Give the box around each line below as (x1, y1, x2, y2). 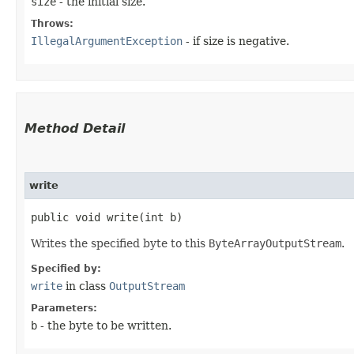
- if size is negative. (183, 34, 289, 47)
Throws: (31, 17, 73, 29)
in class (62, 279, 109, 292)
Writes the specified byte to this (31, 236, 209, 250)
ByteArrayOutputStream (209, 236, 341, 250)
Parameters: (31, 302, 97, 314)
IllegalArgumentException (31, 34, 183, 47)
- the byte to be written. (37, 318, 171, 332)
